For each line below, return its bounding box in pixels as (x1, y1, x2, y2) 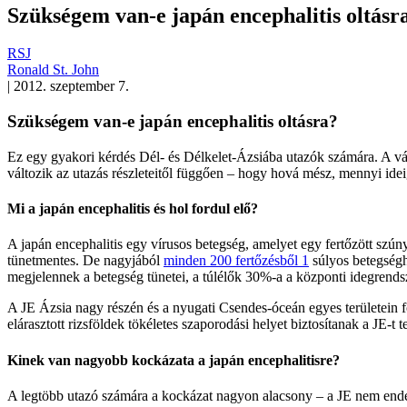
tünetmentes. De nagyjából (7, 253, 164, 269)
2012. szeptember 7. (14, 78, 129, 94)
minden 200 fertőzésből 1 (164, 253, 309, 269)
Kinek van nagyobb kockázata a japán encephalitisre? (7, 352, 340, 368)
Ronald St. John (7, 62, 99, 78)
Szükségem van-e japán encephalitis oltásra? (7, 112, 338, 132)
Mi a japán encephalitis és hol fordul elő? (7, 201, 258, 217)
